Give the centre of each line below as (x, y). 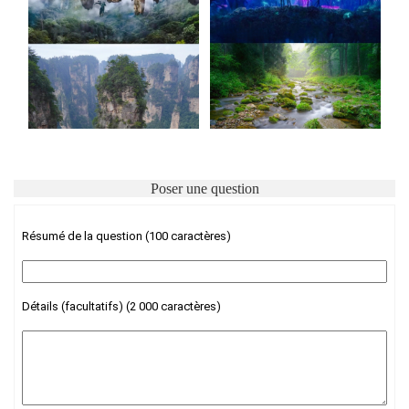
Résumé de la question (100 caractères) (126, 236)
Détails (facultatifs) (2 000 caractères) (121, 307)
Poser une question (204, 189)
